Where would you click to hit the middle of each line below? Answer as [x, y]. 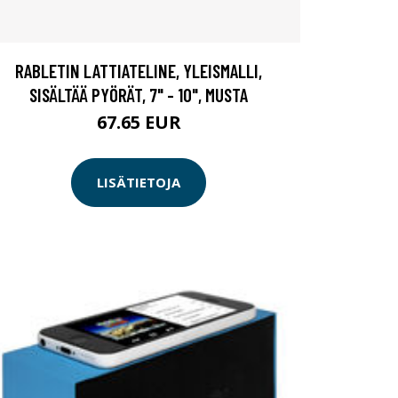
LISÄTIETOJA [139, 183]
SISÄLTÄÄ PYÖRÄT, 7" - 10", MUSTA [139, 94]
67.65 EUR [139, 122]
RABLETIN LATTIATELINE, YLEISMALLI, [139, 70]
